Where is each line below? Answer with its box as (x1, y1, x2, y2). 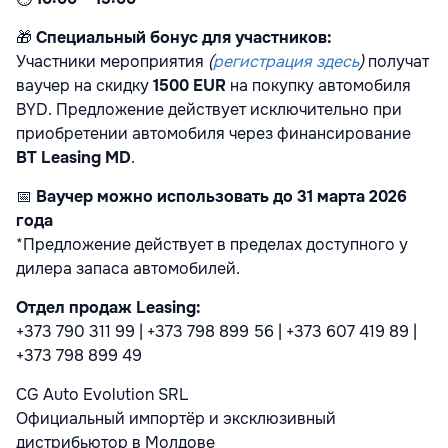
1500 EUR (153, 74, 226, 96)
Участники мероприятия (16, 50, 208, 72)
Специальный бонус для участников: (36, 26, 332, 48)
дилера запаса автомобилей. (16, 257, 240, 279)
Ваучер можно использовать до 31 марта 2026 (36, 185, 407, 207)
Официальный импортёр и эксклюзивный (16, 407, 336, 429)
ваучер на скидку (16, 74, 153, 96)
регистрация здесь (213, 50, 359, 72)
